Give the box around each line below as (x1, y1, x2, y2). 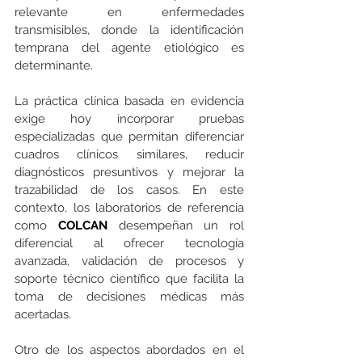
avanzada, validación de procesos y (15, 254, 244, 269)
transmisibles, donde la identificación (15, 23, 244, 38)
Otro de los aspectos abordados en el (15, 343, 244, 358)
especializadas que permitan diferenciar (15, 129, 244, 145)
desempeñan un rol (118, 218, 244, 234)
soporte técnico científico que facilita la (15, 271, 244, 287)
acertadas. (15, 307, 71, 322)
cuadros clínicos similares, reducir (15, 147, 244, 162)
